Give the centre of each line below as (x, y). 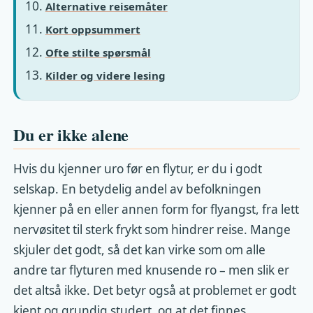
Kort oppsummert (93, 29)
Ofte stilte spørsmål (98, 52)
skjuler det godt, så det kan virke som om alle (140, 249)
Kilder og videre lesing (105, 75)
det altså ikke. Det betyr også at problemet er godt (155, 290)
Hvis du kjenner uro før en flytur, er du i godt (138, 168)
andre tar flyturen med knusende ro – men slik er (152, 270)
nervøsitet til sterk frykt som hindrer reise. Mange (152, 229)
